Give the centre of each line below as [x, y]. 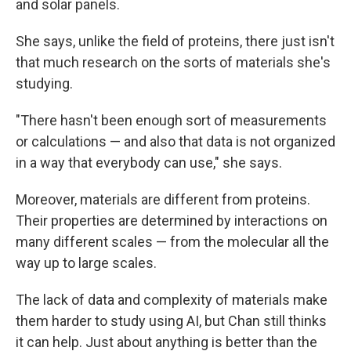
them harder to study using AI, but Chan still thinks [171, 321]
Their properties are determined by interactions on [172, 221]
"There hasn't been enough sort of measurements [171, 120]
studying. [44, 83]
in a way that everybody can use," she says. [149, 163]
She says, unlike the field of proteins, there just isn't [175, 41]
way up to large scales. [86, 263]
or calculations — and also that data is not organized [175, 141]
